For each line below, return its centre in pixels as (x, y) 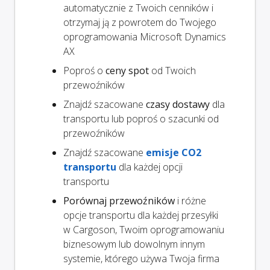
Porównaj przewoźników (119, 201)
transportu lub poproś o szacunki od (141, 119)
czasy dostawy (178, 105)
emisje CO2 (174, 153)
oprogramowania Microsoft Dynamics (145, 37)
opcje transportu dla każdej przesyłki (141, 215)
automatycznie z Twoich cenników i (138, 8)
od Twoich (172, 71)
